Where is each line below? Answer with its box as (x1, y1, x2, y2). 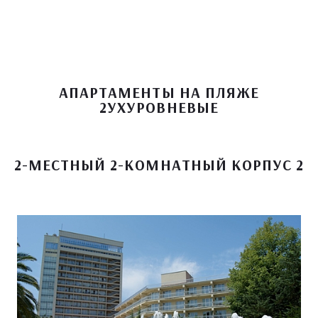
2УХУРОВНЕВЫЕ (99, 97, 219, 116)
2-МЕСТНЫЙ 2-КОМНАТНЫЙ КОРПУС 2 (13, 155, 305, 174)
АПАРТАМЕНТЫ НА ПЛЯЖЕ (59, 82, 259, 102)
